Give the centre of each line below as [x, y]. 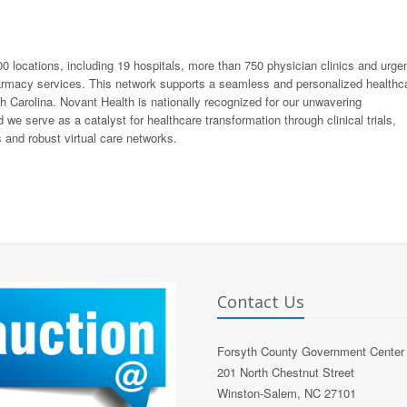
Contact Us [261, 302]
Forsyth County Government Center [311, 352]
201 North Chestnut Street [286, 372]
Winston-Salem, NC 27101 [287, 393]
